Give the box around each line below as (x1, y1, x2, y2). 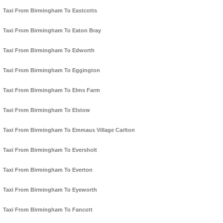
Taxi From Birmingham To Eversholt (3, 147, 97, 153)
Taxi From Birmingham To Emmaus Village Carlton (3, 127, 135, 133)
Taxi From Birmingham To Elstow (3, 107, 90, 113)
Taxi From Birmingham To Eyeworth (3, 187, 97, 193)
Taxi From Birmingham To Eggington (3, 67, 100, 74)
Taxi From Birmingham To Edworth (3, 47, 95, 54)
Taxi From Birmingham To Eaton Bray (3, 27, 101, 34)
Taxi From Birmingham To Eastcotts (3, 7, 97, 14)
